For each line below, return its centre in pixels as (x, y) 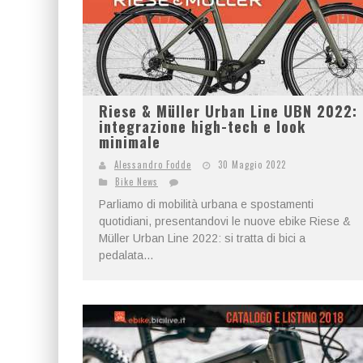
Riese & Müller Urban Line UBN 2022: (228, 111)
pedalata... (126, 255)
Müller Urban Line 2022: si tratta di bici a (202, 238)
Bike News (137, 181)
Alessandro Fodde (153, 164)
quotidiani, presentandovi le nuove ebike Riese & (225, 221)
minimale (130, 142)
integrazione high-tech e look (202, 126)
